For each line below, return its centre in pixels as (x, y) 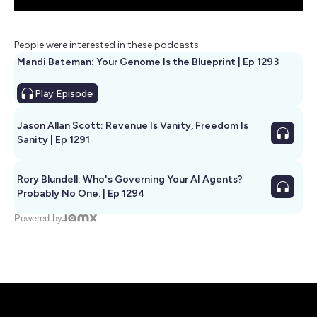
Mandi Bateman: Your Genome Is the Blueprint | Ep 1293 (148, 62)
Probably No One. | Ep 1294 (81, 193)
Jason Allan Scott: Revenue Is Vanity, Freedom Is (133, 125)
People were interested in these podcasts (106, 45)
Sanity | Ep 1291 (53, 139)
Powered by (38, 218)
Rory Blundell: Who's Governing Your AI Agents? (130, 179)
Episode (73, 93)
